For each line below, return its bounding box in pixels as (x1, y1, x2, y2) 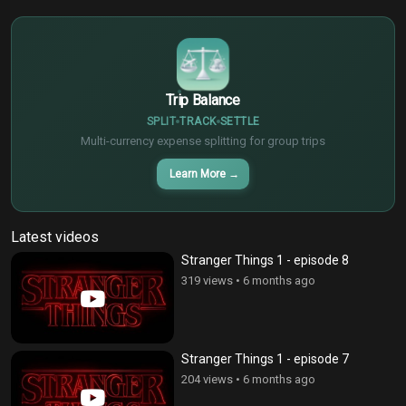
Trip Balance (166, 91, 240, 109)
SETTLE (219, 114, 260, 128)
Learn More (169, 167, 226, 180)
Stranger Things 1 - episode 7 (181, 352, 349, 367)
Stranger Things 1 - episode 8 (181, 252, 349, 267)
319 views (181, 273, 233, 287)
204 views (181, 372, 233, 387)
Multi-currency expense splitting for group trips (81, 133, 325, 148)
